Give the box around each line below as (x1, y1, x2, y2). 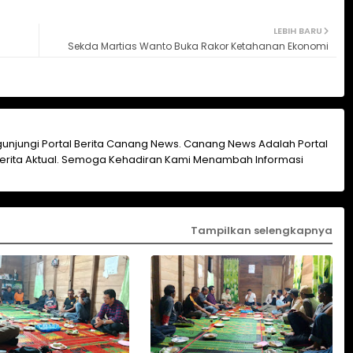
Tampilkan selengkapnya (190, 223, 333, 239)
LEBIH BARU (273, 24, 322, 37)
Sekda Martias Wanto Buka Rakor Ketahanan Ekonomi (67, 39, 329, 53)
